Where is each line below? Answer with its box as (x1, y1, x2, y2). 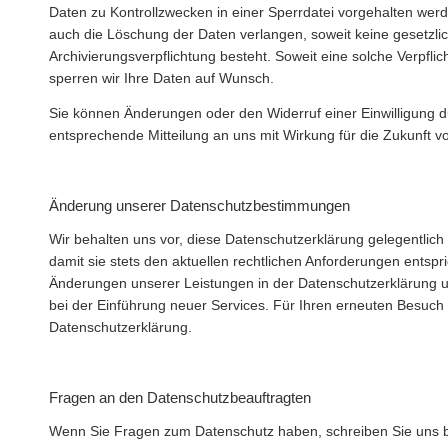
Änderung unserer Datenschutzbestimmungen (49, 197, 350, 215)
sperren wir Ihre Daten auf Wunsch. (49, 70, 274, 86)
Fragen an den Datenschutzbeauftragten (49, 389, 311, 407)
